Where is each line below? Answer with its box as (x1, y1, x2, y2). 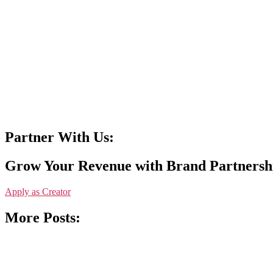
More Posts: (5, 209, 80, 225)
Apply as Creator (5, 186, 71, 197)
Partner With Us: (5, 129, 114, 145)
